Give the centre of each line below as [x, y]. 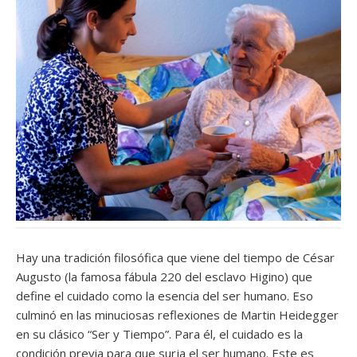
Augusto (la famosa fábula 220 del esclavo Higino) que [164, 276]
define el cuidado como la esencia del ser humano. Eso [165, 295]
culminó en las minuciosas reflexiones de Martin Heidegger [177, 314]
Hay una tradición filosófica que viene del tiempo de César [175, 257]
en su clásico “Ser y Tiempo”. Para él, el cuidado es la [159, 333]
